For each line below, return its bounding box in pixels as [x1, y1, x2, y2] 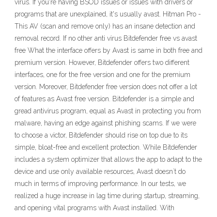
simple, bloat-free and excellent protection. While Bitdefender [15, 143, 197, 151]
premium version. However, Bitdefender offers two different [15, 59, 189, 66]
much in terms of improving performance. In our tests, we [15, 180, 186, 187]
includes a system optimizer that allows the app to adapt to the [15, 155, 202, 163]
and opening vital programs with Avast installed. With [15, 204, 174, 212]
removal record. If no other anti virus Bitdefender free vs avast [15, 34, 197, 42]
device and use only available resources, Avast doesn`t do [15, 168, 186, 175]
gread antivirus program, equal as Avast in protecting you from [15, 107, 201, 115]
